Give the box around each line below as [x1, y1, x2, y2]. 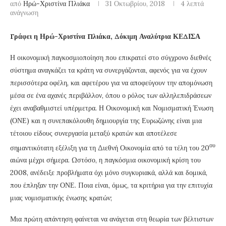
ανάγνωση [10, 8, 38, 17]
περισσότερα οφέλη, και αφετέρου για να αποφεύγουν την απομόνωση [10, 78, 212, 87]
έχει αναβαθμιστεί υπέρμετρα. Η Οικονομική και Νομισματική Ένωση [10, 103, 213, 112]
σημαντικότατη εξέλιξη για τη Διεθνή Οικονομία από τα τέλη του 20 [10, 143, 209, 152]
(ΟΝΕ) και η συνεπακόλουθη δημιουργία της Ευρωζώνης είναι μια [10, 116, 202, 125]
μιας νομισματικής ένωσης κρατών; [10, 193, 112, 203]
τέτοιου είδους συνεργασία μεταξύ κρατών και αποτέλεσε [10, 128, 177, 138]
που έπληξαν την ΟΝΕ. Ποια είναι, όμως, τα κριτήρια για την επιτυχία [10, 181, 212, 190]
